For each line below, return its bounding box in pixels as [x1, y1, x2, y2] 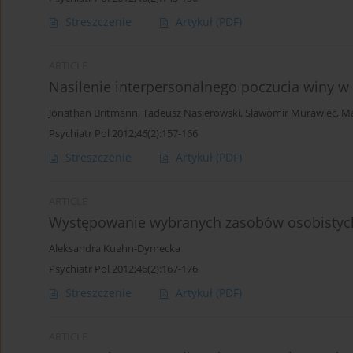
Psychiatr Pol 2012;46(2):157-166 [49, 126, 198, 141]
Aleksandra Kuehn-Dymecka [49, 242, 180, 256]
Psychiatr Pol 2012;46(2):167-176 [49, 262, 198, 277]
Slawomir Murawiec [245, 106, 336, 121]
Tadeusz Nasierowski [143, 106, 240, 121]
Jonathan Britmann [49, 106, 138, 121]
